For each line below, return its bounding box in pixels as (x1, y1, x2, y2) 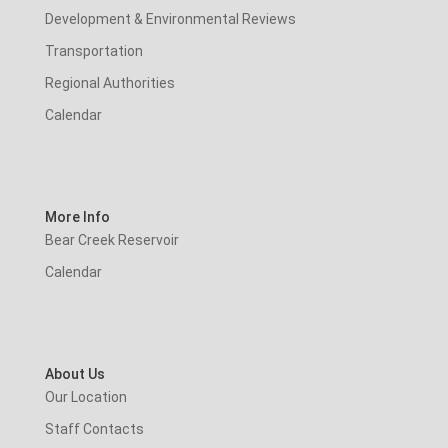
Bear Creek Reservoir (44, 231, 179, 248)
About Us (44, 366, 105, 383)
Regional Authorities (44, 74, 175, 91)
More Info (44, 208, 110, 225)
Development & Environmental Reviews (44, 10, 296, 27)
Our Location (44, 389, 127, 406)
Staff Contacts (44, 421, 144, 438)
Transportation (44, 42, 143, 59)
